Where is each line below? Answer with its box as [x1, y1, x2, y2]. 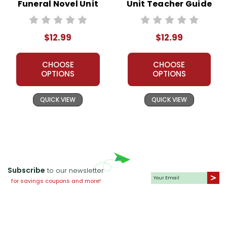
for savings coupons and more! [11, 177, 101, 185]
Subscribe [8, 165, 45, 176]
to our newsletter [45, 166, 104, 176]
